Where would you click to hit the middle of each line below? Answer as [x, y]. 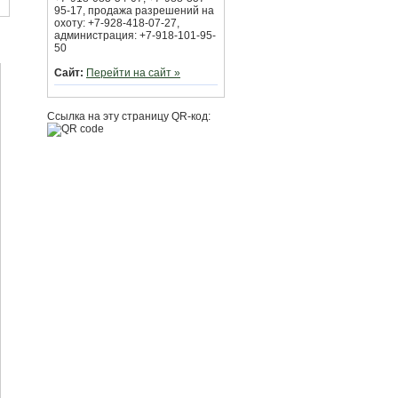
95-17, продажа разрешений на [134, 11]
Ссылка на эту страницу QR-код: [129, 116]
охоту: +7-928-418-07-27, [117, 23]
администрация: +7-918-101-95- [135, 36]
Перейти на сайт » [133, 73]
